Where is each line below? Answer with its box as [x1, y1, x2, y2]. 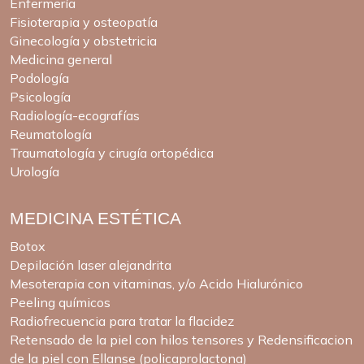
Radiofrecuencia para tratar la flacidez [10, 313, 234, 330]
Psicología [10, 88, 71, 105]
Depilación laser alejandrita [10, 257, 171, 274]
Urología [10, 162, 59, 180]
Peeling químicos [10, 294, 110, 311]
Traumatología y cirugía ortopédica [10, 144, 214, 161]
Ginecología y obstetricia [10, 32, 157, 49]
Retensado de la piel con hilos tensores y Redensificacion [10, 331, 353, 349]
